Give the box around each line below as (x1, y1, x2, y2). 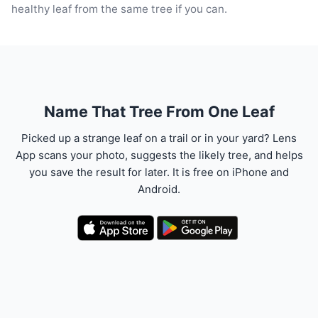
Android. (138, 182, 180, 196)
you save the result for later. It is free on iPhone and (29, 165, 289, 179)
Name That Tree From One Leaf (43, 102, 275, 121)
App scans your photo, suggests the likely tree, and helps (15, 148, 303, 162)
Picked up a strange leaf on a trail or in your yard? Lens (21, 131, 297, 145)
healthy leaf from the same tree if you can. (11, 1, 227, 16)
